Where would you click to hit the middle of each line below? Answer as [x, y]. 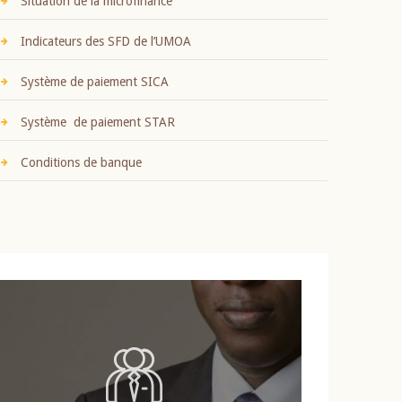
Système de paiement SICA [94, 82]
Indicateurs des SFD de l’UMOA [105, 42]
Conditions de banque [81, 163]
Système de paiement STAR [97, 122]
